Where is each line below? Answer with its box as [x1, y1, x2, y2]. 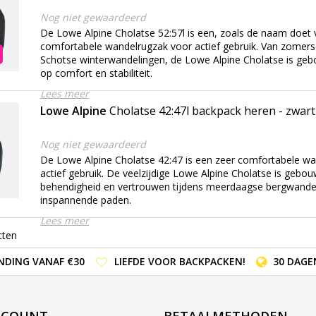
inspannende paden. [40, 193, 132, 207]
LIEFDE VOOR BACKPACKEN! [114, 255, 245, 268]
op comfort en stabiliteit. [40, 66, 153, 80]
